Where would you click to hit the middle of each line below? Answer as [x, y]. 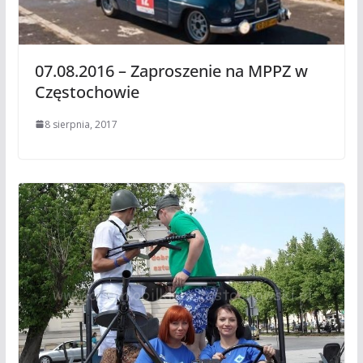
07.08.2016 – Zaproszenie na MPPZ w [171, 70]
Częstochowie [87, 92]
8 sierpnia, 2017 [81, 124]
